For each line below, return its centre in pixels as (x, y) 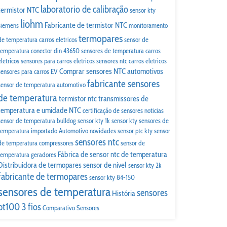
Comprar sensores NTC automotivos (111, 71)
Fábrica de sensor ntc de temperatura (112, 154)
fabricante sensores (123, 84)
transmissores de (123, 99)
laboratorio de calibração (84, 9)
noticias (154, 110)
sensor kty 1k (94, 121)
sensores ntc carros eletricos (131, 61)
